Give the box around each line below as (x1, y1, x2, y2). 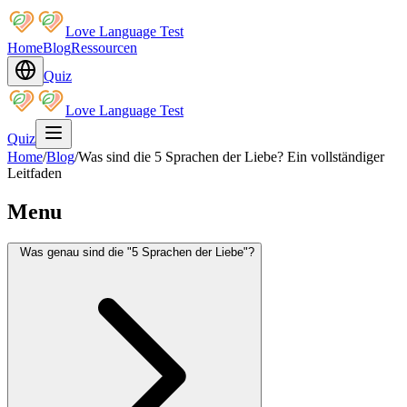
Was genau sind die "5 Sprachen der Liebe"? (20, 244, 254, 259)
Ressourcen (71, 40, 137, 55)
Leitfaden (7, 165, 62, 181)
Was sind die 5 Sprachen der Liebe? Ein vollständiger (78, 149, 384, 164)
